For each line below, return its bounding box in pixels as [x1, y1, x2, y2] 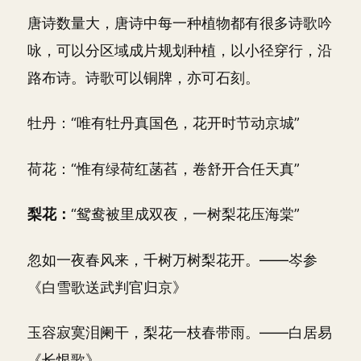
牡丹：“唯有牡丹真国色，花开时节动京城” [27, 114, 300, 131]
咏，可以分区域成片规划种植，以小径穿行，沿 [27, 41, 332, 59]
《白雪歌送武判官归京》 [27, 278, 187, 296]
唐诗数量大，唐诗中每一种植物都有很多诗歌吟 [27, 14, 332, 31]
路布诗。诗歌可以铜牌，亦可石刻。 [27, 68, 259, 86]
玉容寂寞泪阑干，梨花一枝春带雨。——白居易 [27, 324, 332, 341]
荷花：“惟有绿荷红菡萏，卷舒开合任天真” [27, 160, 300, 177]
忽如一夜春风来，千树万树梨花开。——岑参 [27, 251, 317, 268]
